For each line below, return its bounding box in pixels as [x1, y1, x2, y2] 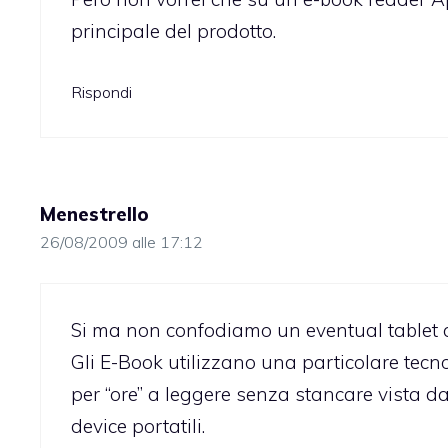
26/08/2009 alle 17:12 [40, 232, 203, 253]
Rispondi [71, 82, 132, 103]
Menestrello [40, 202, 149, 227]
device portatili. [71, 413, 205, 438]
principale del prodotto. [71, 18, 276, 43]
